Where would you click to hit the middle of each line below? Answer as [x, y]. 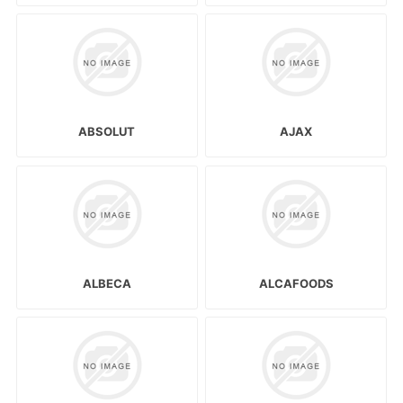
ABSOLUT [107, 132]
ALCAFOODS [296, 283]
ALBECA [107, 283]
